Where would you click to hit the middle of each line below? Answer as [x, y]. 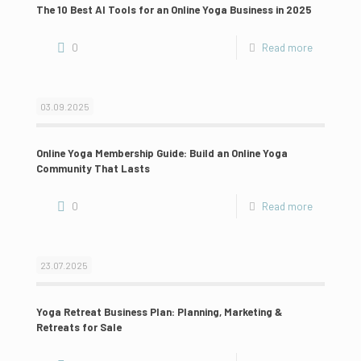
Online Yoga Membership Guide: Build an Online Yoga [162, 153]
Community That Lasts [93, 168]
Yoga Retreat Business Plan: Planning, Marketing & [159, 311]
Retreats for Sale [79, 327]
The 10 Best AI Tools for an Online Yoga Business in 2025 [174, 9]
